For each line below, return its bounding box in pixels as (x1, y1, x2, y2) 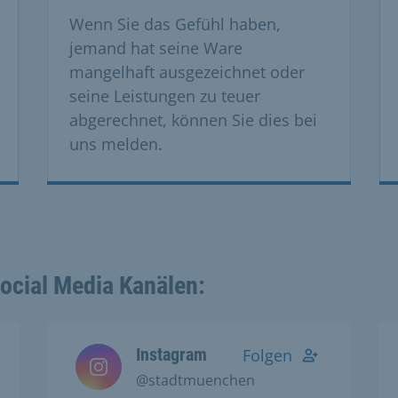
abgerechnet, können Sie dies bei (68, 108, 317, 131)
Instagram (135, 343, 207, 365)
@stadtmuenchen (135, 370, 255, 390)
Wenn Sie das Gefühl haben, (68, 12, 281, 35)
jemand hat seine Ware (68, 36, 243, 59)
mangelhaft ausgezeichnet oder (68, 60, 305, 83)
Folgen (243, 344, 293, 366)
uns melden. (68, 132, 163, 155)
